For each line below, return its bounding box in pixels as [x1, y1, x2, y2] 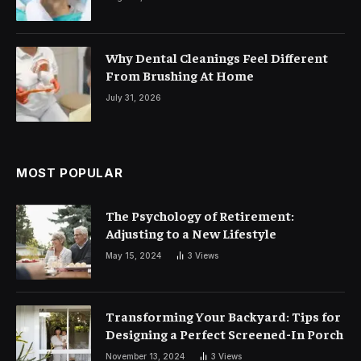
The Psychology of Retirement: [106, 207, 294, 223]
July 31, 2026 [106, 93, 161, 102]
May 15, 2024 [106, 251, 161, 260]
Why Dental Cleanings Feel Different [106, 49, 328, 65]
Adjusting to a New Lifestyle [106, 225, 276, 241]
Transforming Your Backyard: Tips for [106, 308, 341, 324]
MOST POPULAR [16, 165, 123, 180]
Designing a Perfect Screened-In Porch [106, 326, 343, 342]
